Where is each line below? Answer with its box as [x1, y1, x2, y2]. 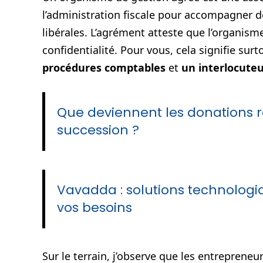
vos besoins [57, 198, 132, 217]
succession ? [57, 120, 139, 139]
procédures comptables [42, 60, 166, 75]
